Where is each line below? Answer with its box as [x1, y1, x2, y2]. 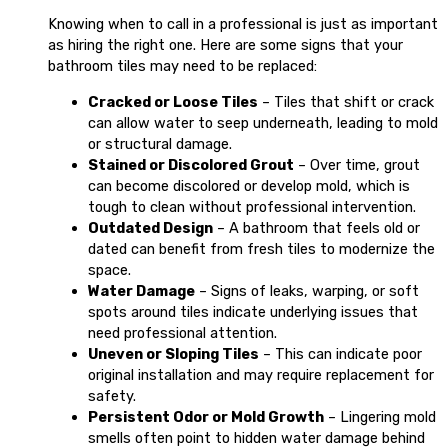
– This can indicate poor [259, 344, 422, 363]
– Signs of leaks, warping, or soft [195, 281, 419, 300]
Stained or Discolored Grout [88, 155, 294, 174]
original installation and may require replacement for [88, 365, 434, 384]
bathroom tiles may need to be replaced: [48, 57, 317, 76]
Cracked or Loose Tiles [88, 92, 258, 111]
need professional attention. [88, 323, 277, 342]
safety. [88, 386, 136, 405]
